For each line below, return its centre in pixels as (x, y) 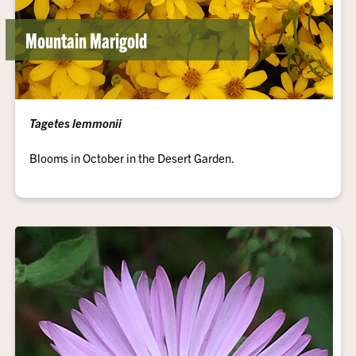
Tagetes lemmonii (76, 123)
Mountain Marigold (87, 39)
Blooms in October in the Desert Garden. (132, 158)
